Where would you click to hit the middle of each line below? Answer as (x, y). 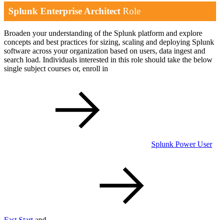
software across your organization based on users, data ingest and (105, 51)
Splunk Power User (182, 144)
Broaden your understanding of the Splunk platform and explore (103, 33)
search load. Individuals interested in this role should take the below (108, 60)
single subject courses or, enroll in (56, 69)
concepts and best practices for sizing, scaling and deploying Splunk (109, 42)
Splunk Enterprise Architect (65, 11)
